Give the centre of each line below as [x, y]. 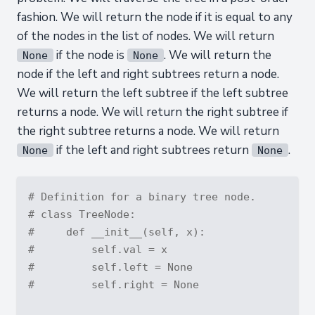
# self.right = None [114, 284]
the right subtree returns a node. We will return [148, 131]
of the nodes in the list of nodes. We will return [146, 36]
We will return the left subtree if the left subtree [153, 93]
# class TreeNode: [82, 214]
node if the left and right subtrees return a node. [148, 74]
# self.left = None [110, 267]
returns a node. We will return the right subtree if [153, 112]
